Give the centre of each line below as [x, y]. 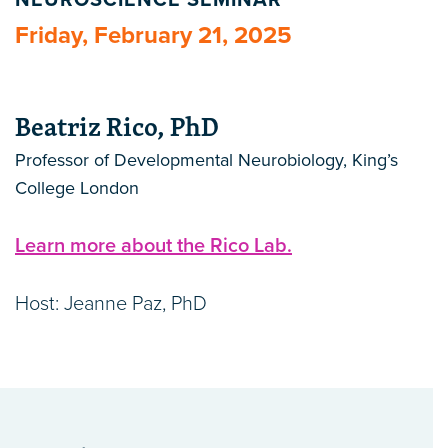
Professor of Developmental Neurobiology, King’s [206, 160]
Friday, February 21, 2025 [153, 36]
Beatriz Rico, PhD [117, 127]
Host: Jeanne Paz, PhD [111, 304]
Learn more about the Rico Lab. [153, 246]
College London [77, 188]
